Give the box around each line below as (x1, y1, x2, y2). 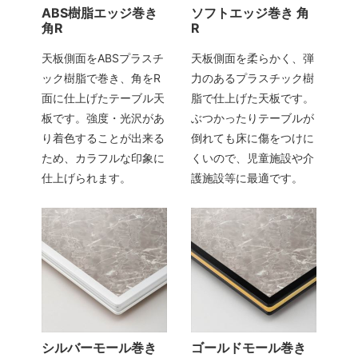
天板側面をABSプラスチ (42, 50, 165, 65)
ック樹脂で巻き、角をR (42, 70, 161, 85)
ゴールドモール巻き (191, 340, 306, 356)
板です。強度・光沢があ (42, 110, 165, 125)
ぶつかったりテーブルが (191, 110, 314, 125)
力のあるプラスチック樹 (191, 70, 314, 85)
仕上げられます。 (42, 170, 132, 185)
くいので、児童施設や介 (191, 150, 314, 165)
